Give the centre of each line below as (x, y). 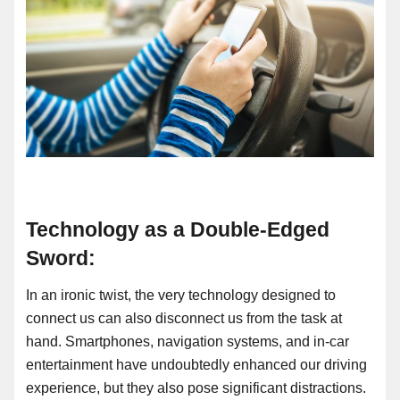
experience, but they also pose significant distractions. (196, 387)
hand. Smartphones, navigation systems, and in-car (187, 341)
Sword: (61, 258)
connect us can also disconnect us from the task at (184, 318)
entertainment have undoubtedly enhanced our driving (196, 364)
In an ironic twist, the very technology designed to (181, 295)
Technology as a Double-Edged (178, 229)
